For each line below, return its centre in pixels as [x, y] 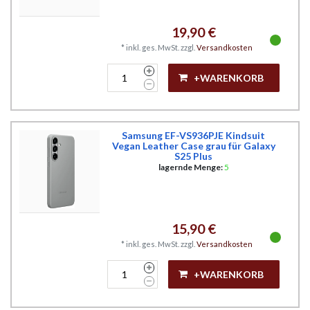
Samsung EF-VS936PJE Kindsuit [194, 136]
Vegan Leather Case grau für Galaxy [193, 146]
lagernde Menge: [191, 167]
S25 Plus [194, 156]
